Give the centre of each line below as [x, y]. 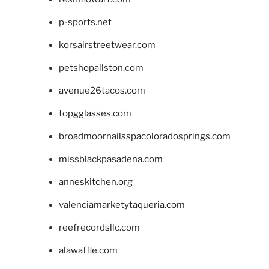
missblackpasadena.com [110, 159]
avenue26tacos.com [102, 91]
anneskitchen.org [95, 182]
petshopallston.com [101, 68]
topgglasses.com [95, 114]
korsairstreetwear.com [107, 45]
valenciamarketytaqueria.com [122, 205]
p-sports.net [85, 23]
